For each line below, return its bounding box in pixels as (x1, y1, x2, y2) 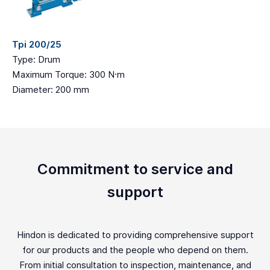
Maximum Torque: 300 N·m (12, 69, 125, 80)
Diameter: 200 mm (12, 84, 89, 95)
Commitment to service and (37, 160, 233, 178)
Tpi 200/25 (12, 39, 61, 50)
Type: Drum (12, 54, 60, 65)
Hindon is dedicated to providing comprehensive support (16, 230, 254, 240)
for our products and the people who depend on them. (22, 245, 248, 256)
